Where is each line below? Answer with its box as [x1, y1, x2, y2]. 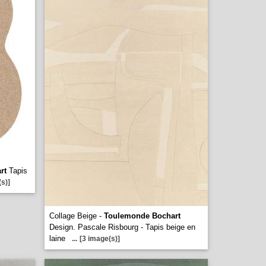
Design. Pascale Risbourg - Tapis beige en [49, 223, 195, 232]
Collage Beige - [49, 211, 104, 220]
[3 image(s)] [80, 235, 120, 243]
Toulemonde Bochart [104, 211, 180, 220]
